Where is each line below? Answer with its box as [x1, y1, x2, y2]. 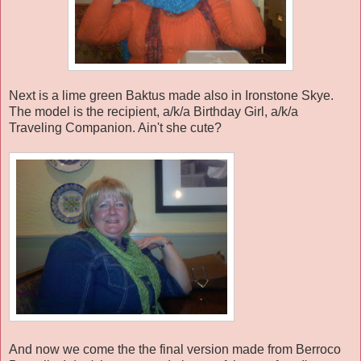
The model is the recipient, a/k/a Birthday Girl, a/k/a [9, 105, 298, 119]
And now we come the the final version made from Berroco [9, 342, 341, 357]
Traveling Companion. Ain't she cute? [9, 121, 222, 135]
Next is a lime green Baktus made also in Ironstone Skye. [9, 89, 334, 103]
